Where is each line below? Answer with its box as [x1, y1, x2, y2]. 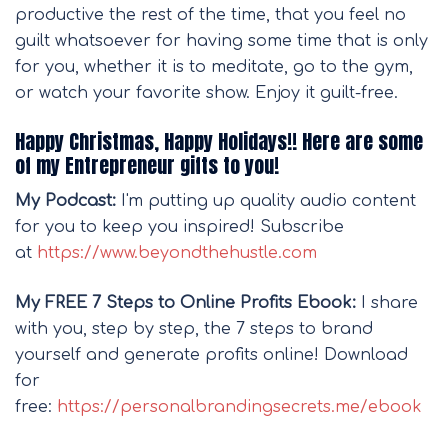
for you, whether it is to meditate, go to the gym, [15, 57, 413, 76]
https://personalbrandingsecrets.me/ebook [57, 397, 422, 416]
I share [356, 293, 418, 312]
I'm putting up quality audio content [116, 191, 416, 210]
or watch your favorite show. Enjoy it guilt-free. [15, 83, 398, 102]
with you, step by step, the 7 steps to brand [15, 319, 378, 338]
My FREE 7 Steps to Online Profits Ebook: [15, 293, 356, 312]
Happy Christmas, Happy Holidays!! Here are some [15, 125, 423, 157]
